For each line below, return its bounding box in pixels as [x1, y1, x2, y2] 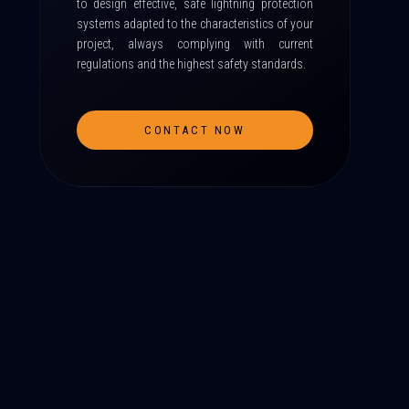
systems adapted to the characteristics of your [76, 16, 313, 31]
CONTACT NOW [144, 123, 246, 137]
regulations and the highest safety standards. [76, 57, 306, 71]
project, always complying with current [76, 37, 313, 51]
